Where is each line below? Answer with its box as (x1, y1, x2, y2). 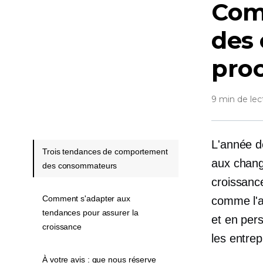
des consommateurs (42, 161, 117, 170)
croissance (42, 222, 82, 231)
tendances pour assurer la (42, 208, 139, 217)
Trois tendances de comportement (42, 147, 168, 156)
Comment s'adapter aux (42, 194, 130, 203)
